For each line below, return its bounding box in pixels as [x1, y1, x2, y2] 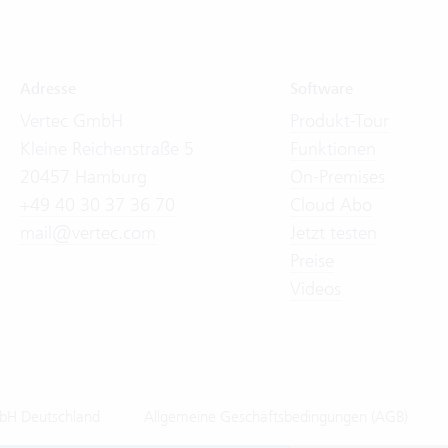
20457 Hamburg [20, 164, 147, 188]
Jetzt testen [290, 220, 378, 244]
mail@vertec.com [20, 220, 156, 244]
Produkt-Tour [290, 108, 390, 132]
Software [290, 78, 354, 99]
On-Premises [290, 164, 386, 188]
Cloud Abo [290, 192, 373, 216]
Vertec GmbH [20, 108, 123, 132]
